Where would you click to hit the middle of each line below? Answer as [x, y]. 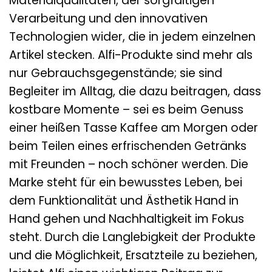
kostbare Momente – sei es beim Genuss [126, 109]
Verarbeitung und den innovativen [108, 18]
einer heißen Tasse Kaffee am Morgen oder [134, 127]
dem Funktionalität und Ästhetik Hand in [124, 200]
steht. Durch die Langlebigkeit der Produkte [132, 237]
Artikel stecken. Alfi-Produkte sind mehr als [131, 55]
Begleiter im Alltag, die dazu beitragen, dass [135, 91]
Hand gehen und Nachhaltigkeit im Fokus [127, 219]
